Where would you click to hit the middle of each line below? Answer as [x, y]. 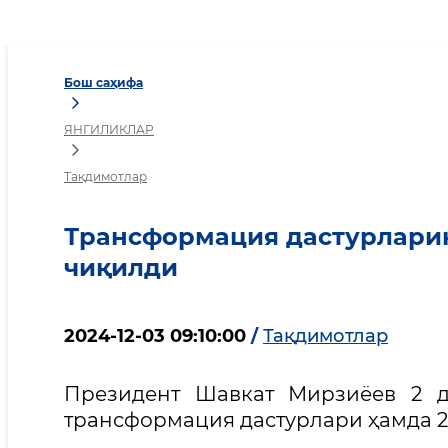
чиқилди [121, 267]
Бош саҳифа [103, 82]
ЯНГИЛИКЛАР [109, 129]
